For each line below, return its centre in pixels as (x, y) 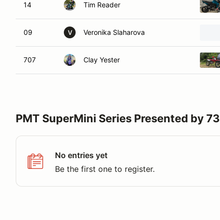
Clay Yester (102, 60)
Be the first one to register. (105, 169)
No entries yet (81, 155)
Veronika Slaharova (114, 32)
